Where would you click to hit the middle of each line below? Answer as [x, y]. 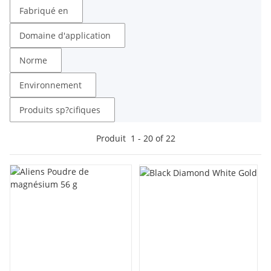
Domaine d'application [65, 35]
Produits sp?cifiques [60, 110]
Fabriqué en [44, 11]
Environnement [51, 85]
